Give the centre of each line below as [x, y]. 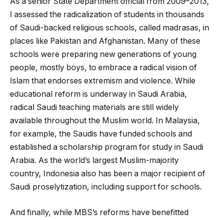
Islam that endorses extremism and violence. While [103, 81]
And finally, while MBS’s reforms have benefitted [99, 213]
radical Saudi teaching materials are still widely [94, 108]
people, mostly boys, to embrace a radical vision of [103, 68]
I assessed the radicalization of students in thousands [107, 15]
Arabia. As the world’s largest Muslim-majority [94, 161]
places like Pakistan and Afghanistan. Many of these [105, 41]
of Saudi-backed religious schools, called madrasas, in [110, 28]
